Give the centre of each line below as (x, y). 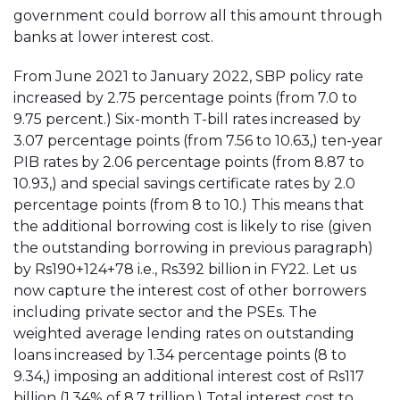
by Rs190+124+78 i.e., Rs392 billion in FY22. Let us (185, 269)
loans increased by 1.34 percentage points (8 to (180, 355)
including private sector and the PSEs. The (165, 312)
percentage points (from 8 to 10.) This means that (189, 205)
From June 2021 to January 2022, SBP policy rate (188, 76)
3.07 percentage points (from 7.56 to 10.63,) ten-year (198, 141)
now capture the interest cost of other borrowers (190, 291)
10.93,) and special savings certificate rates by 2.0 (184, 183)
